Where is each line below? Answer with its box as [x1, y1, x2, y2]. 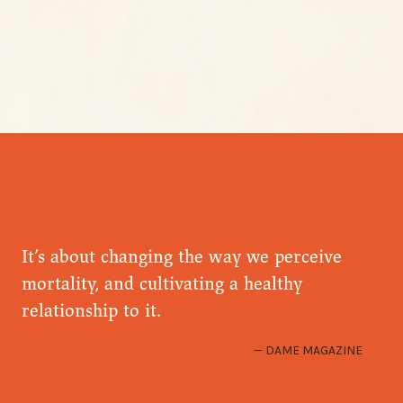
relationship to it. [21, 300, 161, 323]
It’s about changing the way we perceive [21, 246, 342, 269]
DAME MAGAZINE [265, 342, 363, 357]
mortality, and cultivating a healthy [21, 273, 302, 296]
